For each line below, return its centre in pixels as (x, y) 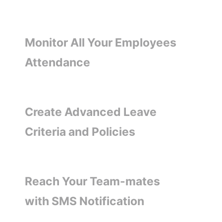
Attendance (57, 62)
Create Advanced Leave (91, 112)
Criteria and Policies (80, 132)
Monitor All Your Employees (101, 42)
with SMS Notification (84, 201)
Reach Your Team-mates (92, 181)
